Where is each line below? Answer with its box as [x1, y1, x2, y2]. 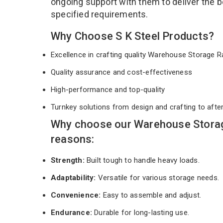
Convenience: [51, 190, 101, 200]
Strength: [51, 155, 87, 165]
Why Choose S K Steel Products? [51, 29, 214, 42]
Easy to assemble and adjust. [101, 190, 202, 200]
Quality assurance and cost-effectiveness [51, 67, 195, 77]
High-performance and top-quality [51, 85, 167, 94]
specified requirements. [51, 8, 150, 19]
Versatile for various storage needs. [96, 173, 220, 182]
